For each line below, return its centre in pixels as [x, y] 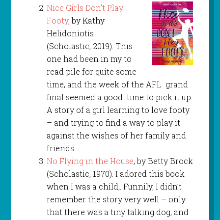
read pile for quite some [91, 72]
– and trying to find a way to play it [113, 123]
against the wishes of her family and [116, 136]
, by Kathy [86, 21]
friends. [61, 148]
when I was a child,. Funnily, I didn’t [114, 187]
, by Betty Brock [163, 161]
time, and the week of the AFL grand [117, 84]
